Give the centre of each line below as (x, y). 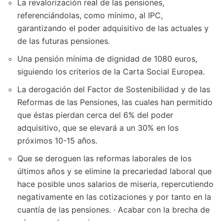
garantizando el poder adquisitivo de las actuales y (113, 28)
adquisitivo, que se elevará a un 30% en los (98, 128)
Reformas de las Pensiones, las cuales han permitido (115, 102)
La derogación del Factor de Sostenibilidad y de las (114, 89)
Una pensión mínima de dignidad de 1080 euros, (107, 58)
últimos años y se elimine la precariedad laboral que (114, 171)
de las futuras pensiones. (64, 41)
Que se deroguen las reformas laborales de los (104, 158)
